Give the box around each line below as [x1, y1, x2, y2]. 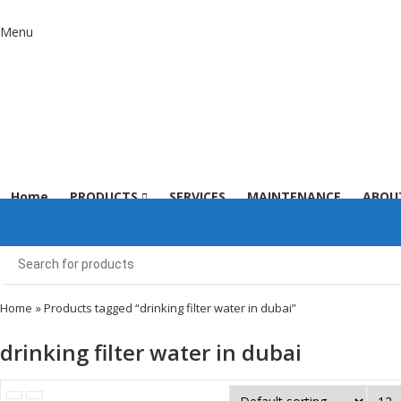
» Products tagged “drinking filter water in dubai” [33, 300, 297, 317]
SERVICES [169, 187, 226, 205]
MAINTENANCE [247, 187, 341, 205]
